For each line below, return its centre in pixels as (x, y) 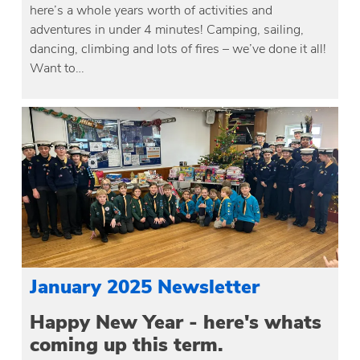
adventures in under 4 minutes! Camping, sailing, (167, 29)
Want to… (57, 68)
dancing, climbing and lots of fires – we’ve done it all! (178, 49)
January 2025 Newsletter (145, 286)
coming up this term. (127, 344)
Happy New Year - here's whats (176, 322)
